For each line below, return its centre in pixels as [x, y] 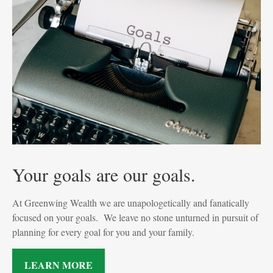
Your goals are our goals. [104, 175]
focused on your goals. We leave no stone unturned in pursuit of [135, 218]
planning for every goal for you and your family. [103, 232]
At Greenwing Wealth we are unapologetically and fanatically [131, 203]
